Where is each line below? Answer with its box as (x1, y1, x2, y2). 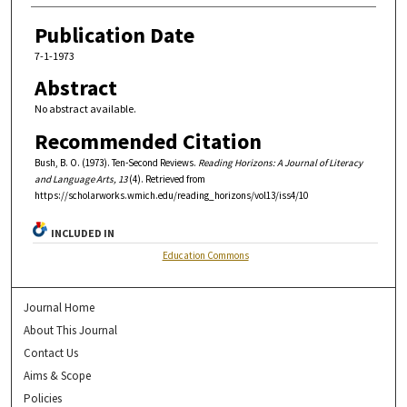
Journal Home (24, 300, 95, 316)
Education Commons (162, 249, 249, 263)
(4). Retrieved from (128, 172, 205, 185)
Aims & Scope (24, 368, 92, 384)
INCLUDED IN (51, 226, 115, 241)
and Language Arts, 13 (34, 172, 129, 185)
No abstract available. (34, 102, 136, 116)
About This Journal (24, 323, 118, 339)
